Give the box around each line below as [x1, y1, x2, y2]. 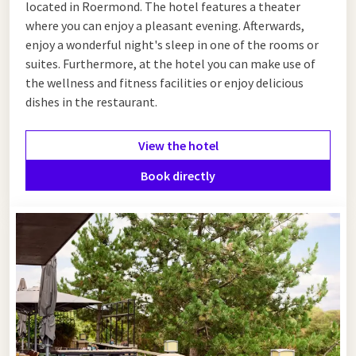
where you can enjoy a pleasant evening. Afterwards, [25, 17, 304, 33]
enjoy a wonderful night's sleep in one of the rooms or [25, 36, 319, 52]
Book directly [141, 167, 215, 184]
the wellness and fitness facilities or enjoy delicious [25, 74, 304, 91]
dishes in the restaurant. [25, 93, 157, 110]
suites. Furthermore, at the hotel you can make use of [25, 55, 315, 72]
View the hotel [137, 137, 219, 153]
